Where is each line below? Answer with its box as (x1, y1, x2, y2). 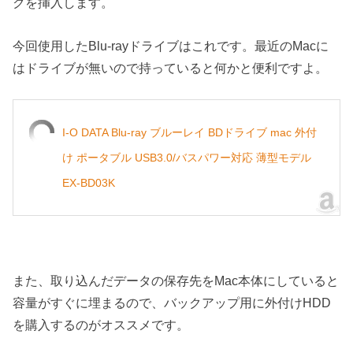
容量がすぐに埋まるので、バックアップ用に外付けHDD (13, 295, 332, 310)
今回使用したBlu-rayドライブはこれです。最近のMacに (13, 38, 329, 53)
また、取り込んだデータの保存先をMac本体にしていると (13, 273, 340, 288)
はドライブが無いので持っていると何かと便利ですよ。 (13, 60, 329, 75)
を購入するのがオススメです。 (13, 318, 190, 333)
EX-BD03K (62, 176, 116, 189)
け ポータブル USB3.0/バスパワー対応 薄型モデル (62, 150, 312, 164)
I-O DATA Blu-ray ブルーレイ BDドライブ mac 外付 (62, 125, 318, 139)
